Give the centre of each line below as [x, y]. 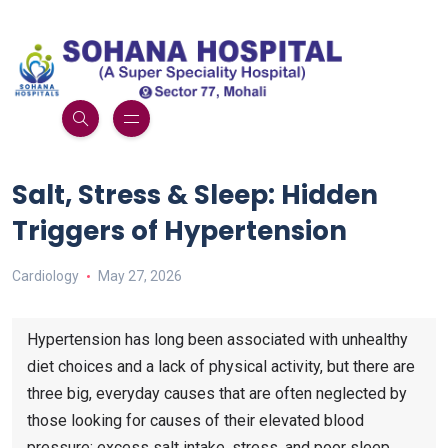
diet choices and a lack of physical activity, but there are [221, 367]
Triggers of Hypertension [179, 231]
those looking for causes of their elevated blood [195, 421]
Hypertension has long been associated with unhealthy [217, 340]
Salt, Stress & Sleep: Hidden [195, 195]
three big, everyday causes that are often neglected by [217, 394]
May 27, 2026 [139, 276]
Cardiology [45, 276]
